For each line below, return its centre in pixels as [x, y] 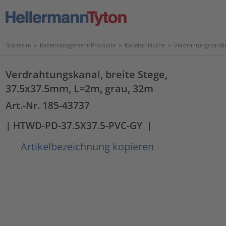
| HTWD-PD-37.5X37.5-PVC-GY [74, 125]
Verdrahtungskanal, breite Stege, [87, 74]
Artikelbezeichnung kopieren [86, 146]
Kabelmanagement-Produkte [78, 45]
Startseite [18, 45]
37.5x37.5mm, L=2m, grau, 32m [80, 88]
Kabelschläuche [145, 45]
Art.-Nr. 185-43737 [48, 105]
